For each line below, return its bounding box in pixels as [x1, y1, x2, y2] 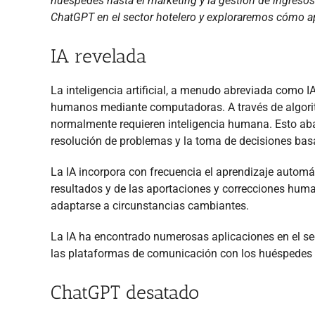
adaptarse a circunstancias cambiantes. [51, 198, 249, 212]
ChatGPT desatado [51, 281, 199, 304]
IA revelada [51, 44, 147, 67]
